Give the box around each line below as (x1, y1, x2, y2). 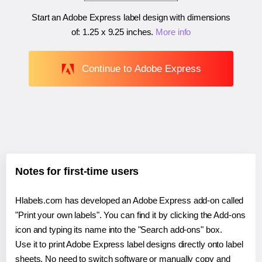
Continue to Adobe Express (81, 63, 201, 74)
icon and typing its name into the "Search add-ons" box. (15, 225, 222, 235)
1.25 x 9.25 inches (82, 27, 151, 37)
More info (156, 27, 191, 37)
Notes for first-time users (15, 166, 139, 178)
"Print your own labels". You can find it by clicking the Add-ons (15, 210, 246, 220)
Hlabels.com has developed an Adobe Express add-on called (15, 195, 244, 206)
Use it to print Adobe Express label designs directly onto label (15, 239, 243, 250)
